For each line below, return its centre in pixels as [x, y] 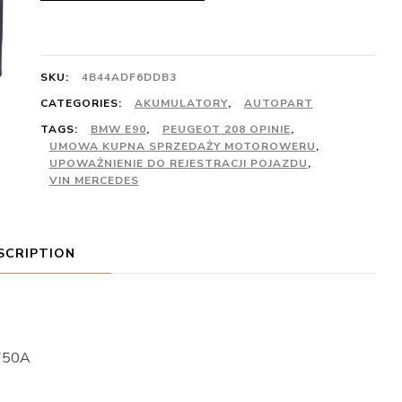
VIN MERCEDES [94, 180]
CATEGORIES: [83, 103]
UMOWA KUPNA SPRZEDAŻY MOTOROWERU [182, 146]
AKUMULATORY [181, 103]
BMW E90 [118, 129]
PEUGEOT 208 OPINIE [226, 129]
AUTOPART [278, 103]
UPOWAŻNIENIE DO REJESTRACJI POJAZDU [178, 163]
